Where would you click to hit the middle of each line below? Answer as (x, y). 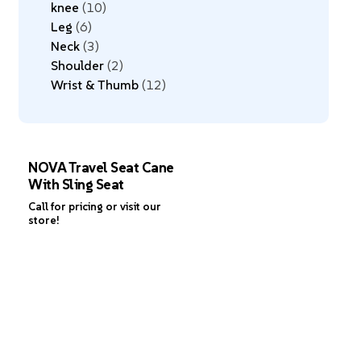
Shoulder (77, 65)
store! (44, 221)
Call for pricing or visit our (95, 207)
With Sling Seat (76, 184)
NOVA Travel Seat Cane (101, 167)
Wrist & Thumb (94, 85)
